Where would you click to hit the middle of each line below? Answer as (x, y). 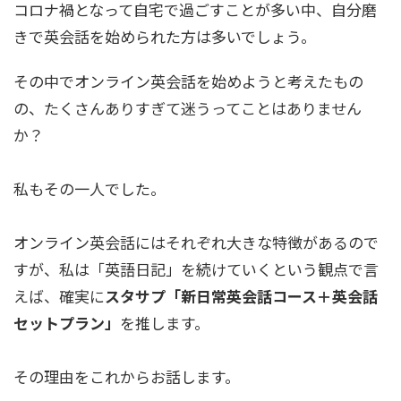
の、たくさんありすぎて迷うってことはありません (188, 107)
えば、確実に (59, 295)
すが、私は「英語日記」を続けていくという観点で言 (196, 269)
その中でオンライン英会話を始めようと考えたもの (188, 81)
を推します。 (165, 322)
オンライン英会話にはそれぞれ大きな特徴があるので (196, 242)
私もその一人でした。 (90, 188)
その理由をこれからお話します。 (127, 376)
